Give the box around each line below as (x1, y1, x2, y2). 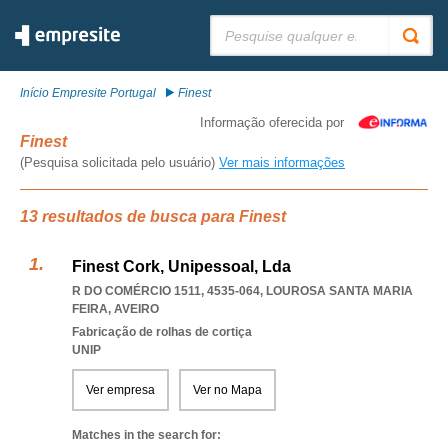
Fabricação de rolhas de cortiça (72, 325, 252, 339)
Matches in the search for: (72, 428, 221, 442)
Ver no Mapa (193, 383, 262, 397)
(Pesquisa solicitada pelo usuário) (20, 155, 219, 170)
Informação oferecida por (200, 115, 344, 130)
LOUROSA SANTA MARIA (266, 284, 413, 298)
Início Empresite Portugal (20, 86, 156, 100)
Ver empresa (86, 383, 155, 397)
